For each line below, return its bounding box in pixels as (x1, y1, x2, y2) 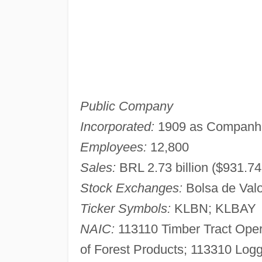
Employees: (80, 139, 147, 154)
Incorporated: (80, 119, 154, 134)
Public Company (80, 98, 173, 113)
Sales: (80, 160, 116, 175)
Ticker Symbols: (80, 201, 171, 216)
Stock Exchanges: (80, 180, 182, 195)
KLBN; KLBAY (170, 201, 256, 216)
